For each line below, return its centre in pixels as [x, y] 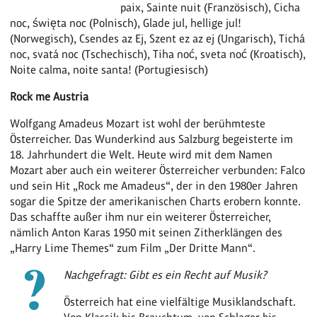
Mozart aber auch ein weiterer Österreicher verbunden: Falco [158, 170]
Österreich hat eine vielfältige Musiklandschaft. [179, 301]
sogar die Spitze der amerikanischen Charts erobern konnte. [156, 201]
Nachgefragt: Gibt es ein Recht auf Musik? [165, 275]
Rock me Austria [50, 96]
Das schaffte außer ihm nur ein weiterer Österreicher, [141, 217]
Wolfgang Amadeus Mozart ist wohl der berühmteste [138, 123]
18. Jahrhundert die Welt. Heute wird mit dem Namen [142, 154]
